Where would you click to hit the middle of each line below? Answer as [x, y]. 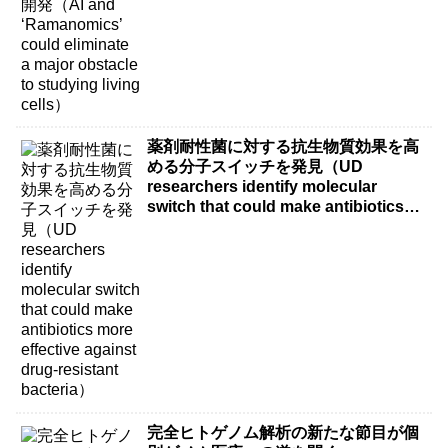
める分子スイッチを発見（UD [255, 167]
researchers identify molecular [262, 187]
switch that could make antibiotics [276, 207]
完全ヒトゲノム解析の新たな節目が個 [283, 432]
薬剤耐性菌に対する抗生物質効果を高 [283, 147]
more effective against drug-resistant [286, 227]
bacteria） [186, 247]
